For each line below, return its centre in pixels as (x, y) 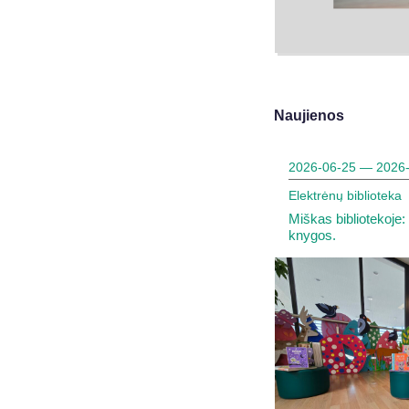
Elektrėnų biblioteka (345, 195)
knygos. (312, 235)
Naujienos (309, 115)
